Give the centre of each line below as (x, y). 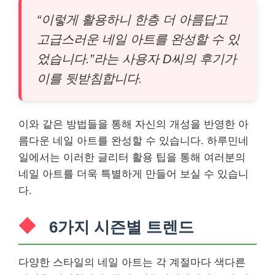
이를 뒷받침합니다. (90, 78)
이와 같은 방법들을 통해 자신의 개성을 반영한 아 (134, 124)
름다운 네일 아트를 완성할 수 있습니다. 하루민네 (134, 141)
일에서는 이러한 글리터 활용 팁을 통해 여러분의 (132, 157)
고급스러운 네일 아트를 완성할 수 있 (138, 39)
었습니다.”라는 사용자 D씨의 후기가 (137, 59)
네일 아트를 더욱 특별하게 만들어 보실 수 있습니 (134, 174)
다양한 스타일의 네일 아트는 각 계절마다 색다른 (132, 262)
